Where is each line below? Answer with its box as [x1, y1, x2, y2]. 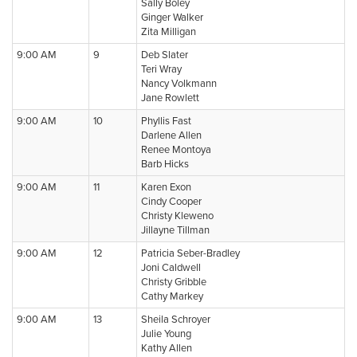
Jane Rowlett [141, 92, 199, 104]
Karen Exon [141, 181, 191, 194]
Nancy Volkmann [141, 77, 217, 90]
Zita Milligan [141, 25, 196, 38]
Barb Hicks [141, 158, 189, 171]
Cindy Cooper [141, 195, 202, 208]
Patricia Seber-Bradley [141, 247, 240, 260]
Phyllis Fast [141, 115, 191, 127]
